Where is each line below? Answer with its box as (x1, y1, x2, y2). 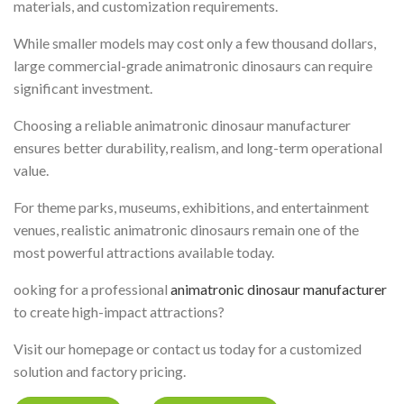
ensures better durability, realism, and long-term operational (14, 139, 382, 157)
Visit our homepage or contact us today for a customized (14, 340, 362, 358)
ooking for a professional (14, 280, 170, 298)
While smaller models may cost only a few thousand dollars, (14, 34, 376, 52)
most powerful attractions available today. (14, 243, 274, 262)
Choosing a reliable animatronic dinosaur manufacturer (14, 116, 351, 134)
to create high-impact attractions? (14, 303, 227, 321)
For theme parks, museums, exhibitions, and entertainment (14, 198, 369, 216)
